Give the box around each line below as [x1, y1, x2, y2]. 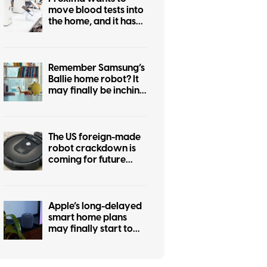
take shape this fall [48, 234, 130, 247]
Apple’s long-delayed [48, 200, 142, 213]
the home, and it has [48, 15, 136, 28]
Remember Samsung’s [48, 61, 145, 74]
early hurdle [48, 38, 103, 51]
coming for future [48, 153, 126, 166]
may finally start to [48, 222, 133, 235]
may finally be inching [48, 84, 145, 97]
